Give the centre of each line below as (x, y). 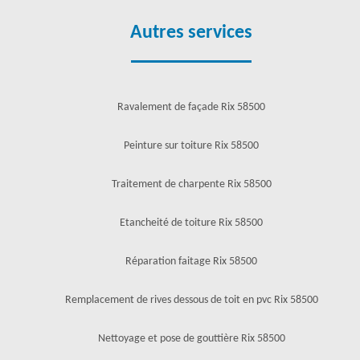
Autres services (191, 33)
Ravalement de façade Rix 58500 (191, 107)
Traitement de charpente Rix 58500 (191, 184)
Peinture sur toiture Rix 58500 (191, 146)
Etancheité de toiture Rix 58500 (191, 223)
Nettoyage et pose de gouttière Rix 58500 (191, 339)
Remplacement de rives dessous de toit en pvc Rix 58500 (191, 300)
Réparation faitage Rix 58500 (191, 262)
